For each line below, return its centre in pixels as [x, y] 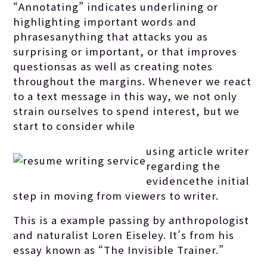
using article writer [198, 150]
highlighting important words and [105, 21]
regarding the [184, 165]
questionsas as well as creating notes [113, 66]
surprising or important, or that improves [125, 51]
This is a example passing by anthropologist [131, 220]
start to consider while [74, 125]
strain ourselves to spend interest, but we [127, 111]
